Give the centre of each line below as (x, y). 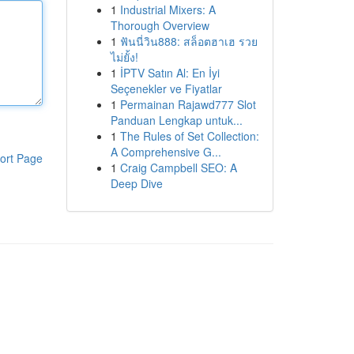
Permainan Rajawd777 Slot (188, 104)
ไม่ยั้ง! (124, 57)
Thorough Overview (160, 25)
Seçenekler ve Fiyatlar (166, 88)
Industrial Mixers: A (168, 9)
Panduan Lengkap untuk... (176, 120)
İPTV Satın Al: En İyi (169, 73)
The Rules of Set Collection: (189, 136)
